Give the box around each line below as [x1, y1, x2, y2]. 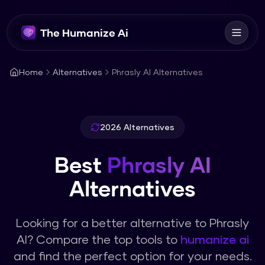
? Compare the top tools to [27, 232, 180, 246]
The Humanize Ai [40, 26, 129, 39]
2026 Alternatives [100, 122, 174, 132]
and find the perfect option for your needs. [13, 248, 252, 263]
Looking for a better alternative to [16, 215, 209, 230]
